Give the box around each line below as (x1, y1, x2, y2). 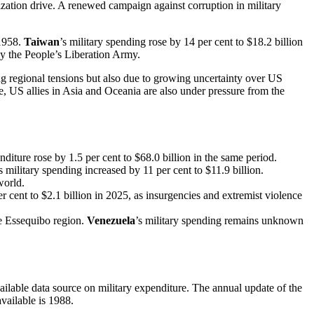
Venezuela (87, 214, 135, 227)
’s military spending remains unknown (135, 214, 303, 227)
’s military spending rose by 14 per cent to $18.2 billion (60, 36, 303, 48)
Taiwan (24, 36, 60, 48)
